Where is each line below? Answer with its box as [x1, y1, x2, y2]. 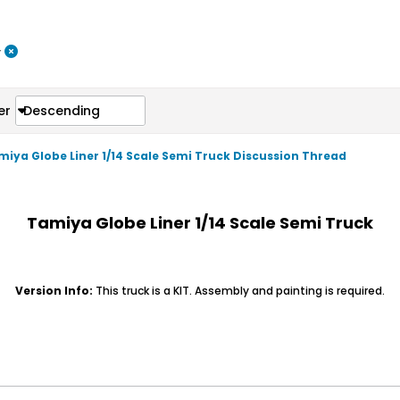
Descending [23, 102, 100, 120]
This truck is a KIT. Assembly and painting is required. [96, 283, 385, 298]
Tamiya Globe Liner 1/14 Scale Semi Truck [27, 212, 373, 234]
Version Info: [15, 283, 96, 298]
